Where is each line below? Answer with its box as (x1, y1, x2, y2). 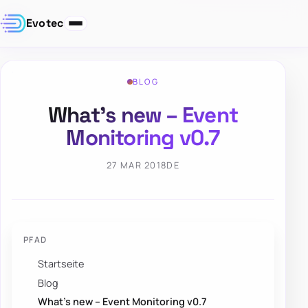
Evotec (25, 16, 64, 31)
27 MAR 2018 (107, 159, 167, 172)
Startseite (38, 257, 85, 271)
